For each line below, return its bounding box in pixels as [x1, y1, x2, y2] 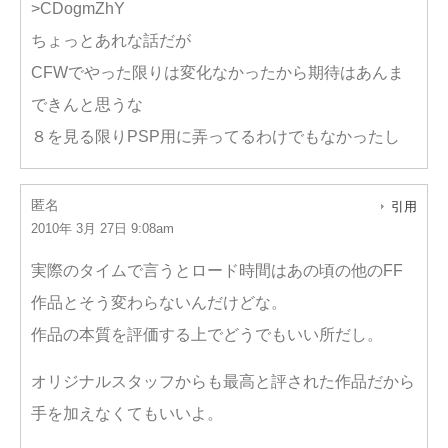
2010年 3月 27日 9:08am [31, 221, 174, 236]
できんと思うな [31, 96, 143, 113]
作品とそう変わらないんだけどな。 [31, 294, 287, 311]
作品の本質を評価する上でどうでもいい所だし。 [31, 326, 383, 343]
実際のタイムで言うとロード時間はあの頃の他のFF [31, 262, 403, 279]
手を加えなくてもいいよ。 [31, 405, 223, 422]
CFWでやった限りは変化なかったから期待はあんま [31, 64, 404, 81]
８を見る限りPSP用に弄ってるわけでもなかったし [31, 128, 400, 145]
